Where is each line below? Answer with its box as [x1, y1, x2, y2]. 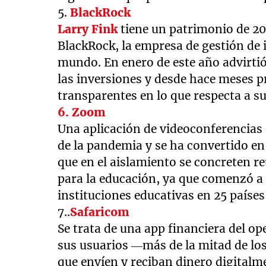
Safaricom [70, 205, 130, 220]
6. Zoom [58, 105, 106, 120]
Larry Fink [58, 22, 118, 37]
